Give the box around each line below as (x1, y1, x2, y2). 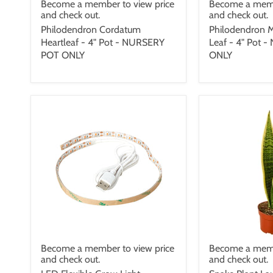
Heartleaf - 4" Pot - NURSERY (41, 36, 165, 48)
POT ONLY (41, 49, 85, 61)
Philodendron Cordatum (41, 23, 141, 35)
